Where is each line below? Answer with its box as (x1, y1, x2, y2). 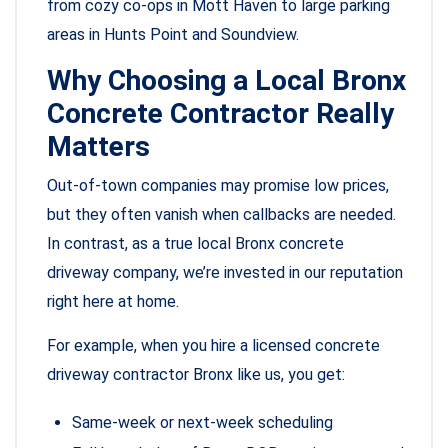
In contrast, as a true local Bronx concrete (47, 234, 344, 254)
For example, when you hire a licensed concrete (47, 336, 380, 356)
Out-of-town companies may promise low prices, (47, 176, 389, 196)
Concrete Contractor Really (47, 97, 394, 131)
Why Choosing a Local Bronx (47, 64, 406, 98)
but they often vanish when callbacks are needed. (47, 205, 396, 225)
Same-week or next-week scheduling (72, 413, 333, 433)
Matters (47, 130, 150, 164)
